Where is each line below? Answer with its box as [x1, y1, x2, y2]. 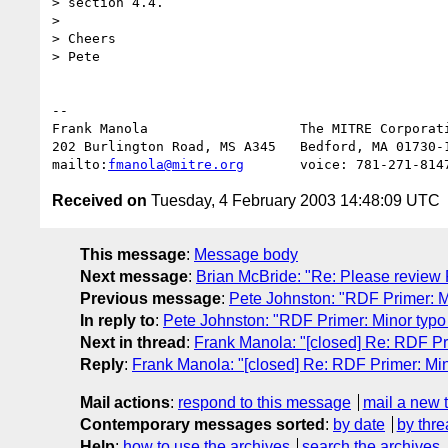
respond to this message [178, 393, 351, 411]
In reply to [80, 311, 155, 329]
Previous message [80, 289, 221, 307]
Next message [80, 267, 188, 285]
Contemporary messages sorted [80, 415, 325, 433]
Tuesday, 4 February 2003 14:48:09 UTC [147, 191, 440, 209]
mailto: [52, 156, 108, 172]
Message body [194, 245, 298, 263]
